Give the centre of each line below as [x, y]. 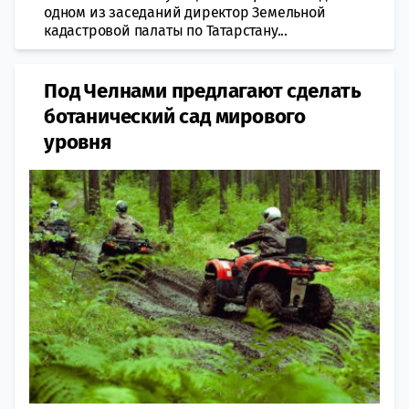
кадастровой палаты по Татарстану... [166, 31]
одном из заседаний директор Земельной [185, 12]
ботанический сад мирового [175, 116]
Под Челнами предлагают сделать [203, 91]
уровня [78, 142]
